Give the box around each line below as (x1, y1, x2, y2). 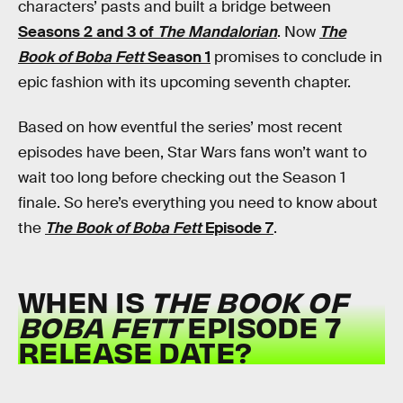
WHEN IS (18, 282, 151, 320)
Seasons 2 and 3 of (18, 22, 157, 41)
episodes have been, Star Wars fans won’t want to (18, 142, 367, 162)
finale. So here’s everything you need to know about (18, 193, 378, 212)
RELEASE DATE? (18, 333, 252, 371)
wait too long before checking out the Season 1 (18, 167, 345, 187)
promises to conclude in (210, 48, 382, 67)
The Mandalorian (157, 22, 277, 41)
